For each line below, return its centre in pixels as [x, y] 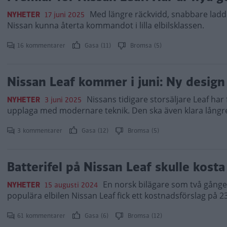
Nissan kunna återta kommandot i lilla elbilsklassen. [106, 25]
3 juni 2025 [63, 100]
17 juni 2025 [65, 15]
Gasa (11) [98, 46]
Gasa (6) [97, 216]
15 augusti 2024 [71, 185]
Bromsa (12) [144, 216]
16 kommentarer [42, 46]
